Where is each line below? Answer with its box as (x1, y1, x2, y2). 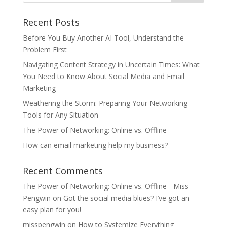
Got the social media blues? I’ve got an (63, 193, 190, 203)
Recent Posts (22, 16, 80, 29)
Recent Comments (22, 165, 103, 177)
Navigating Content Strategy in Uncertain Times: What (22, 60, 200, 70)
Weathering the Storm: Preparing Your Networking (22, 98, 187, 108)
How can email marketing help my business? (22, 140, 168, 150)
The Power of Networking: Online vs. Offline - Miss (22, 181, 188, 192)
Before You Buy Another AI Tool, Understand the (22, 33, 184, 43)
